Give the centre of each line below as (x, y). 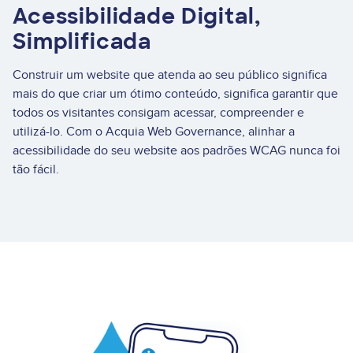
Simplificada (82, 41)
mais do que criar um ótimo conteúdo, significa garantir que (175, 93)
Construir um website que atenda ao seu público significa (170, 74)
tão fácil (34, 169)
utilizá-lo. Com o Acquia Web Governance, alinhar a (154, 131)
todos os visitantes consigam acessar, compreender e (158, 112)
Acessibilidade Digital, (137, 16)
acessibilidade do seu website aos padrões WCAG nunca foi (176, 150)
